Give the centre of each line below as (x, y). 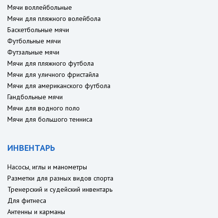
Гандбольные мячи (35, 97)
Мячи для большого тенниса (50, 119)
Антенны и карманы (36, 212)
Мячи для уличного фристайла (53, 75)
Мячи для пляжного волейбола (54, 19)
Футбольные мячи (34, 41)
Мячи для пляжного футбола (51, 64)
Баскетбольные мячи (38, 30)
